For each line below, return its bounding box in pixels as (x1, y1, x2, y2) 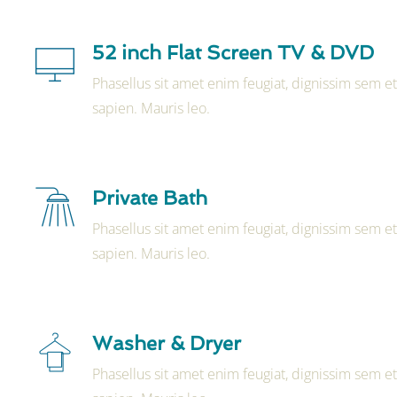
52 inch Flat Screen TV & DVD (92, 40, 374, 64)
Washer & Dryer (92, 331, 241, 354)
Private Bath (92, 185, 207, 209)
